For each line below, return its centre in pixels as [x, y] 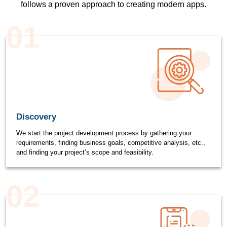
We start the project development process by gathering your [104, 133]
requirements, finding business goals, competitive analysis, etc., [111, 142]
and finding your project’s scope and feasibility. [85, 152]
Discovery [36, 117]
